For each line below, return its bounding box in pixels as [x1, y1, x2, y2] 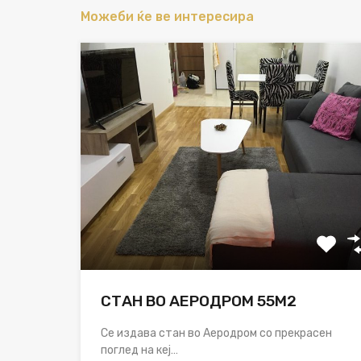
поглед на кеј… [101, 342, 178, 357]
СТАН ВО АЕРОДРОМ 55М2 [101, 291, 297, 310]
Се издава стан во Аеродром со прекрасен [101, 326, 332, 340]
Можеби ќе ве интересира [81, 9, 254, 25]
